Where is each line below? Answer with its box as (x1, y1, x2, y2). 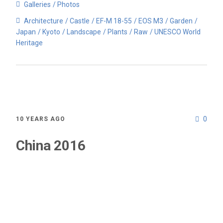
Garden (170, 17, 193, 25)
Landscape (67, 28, 101, 36)
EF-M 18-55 (96, 17, 132, 25)
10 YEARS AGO (16, 115, 65, 122)
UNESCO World (154, 28, 201, 36)
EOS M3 (138, 17, 163, 25)
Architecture (24, 17, 63, 25)
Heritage (16, 39, 43, 47)
